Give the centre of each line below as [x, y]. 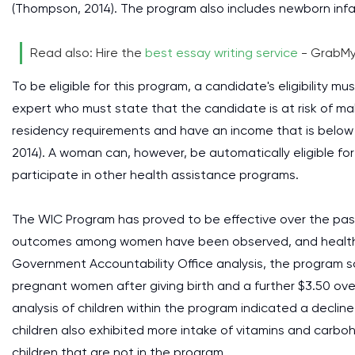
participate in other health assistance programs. [155, 175]
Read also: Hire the [88, 53]
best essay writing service [221, 53]
